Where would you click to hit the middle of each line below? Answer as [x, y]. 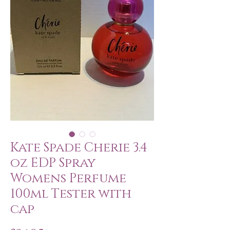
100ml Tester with [71, 194]
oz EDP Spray [53, 163]
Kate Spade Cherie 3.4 [79, 148]
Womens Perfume [68, 178]
